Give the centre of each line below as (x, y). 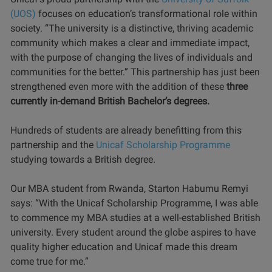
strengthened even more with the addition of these (118, 87)
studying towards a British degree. (83, 159)
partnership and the (53, 145)
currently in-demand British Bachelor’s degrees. (110, 101)
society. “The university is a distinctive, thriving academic (132, 28)
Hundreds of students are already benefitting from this (126, 130)
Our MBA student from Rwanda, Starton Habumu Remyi (129, 189)
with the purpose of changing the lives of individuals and (131, 57)
